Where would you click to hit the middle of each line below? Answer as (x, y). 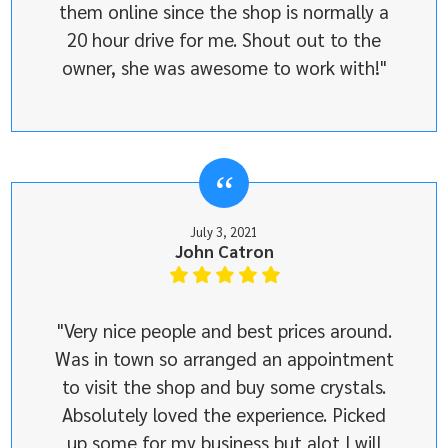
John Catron (224, 251)
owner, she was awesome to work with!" (224, 67)
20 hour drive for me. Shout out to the (224, 39)
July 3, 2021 (224, 232)
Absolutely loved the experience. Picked (224, 414)
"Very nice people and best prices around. (224, 330)
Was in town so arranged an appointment (224, 358)
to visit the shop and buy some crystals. (224, 386)
